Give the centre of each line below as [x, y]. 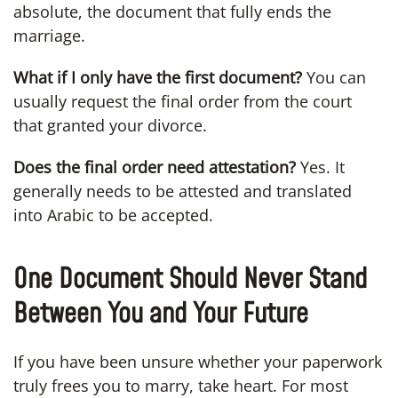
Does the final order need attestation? [155, 167]
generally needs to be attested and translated [183, 191]
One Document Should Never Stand [190, 279]
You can [334, 77]
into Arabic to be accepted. [113, 215]
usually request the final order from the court [183, 101]
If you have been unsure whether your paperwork [198, 361]
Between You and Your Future [161, 314]
